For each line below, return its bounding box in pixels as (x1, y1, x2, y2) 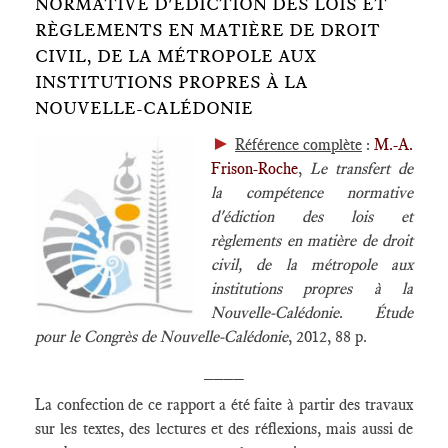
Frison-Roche (211, 159, 298, 178)
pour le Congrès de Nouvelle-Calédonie (35, 327, 288, 346)
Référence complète (235, 135, 362, 154)
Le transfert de (310, 159, 413, 178)
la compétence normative (211, 183, 413, 202)
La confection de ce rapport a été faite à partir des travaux (35, 395, 413, 414)
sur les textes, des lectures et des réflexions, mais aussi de (35, 419, 413, 438)
